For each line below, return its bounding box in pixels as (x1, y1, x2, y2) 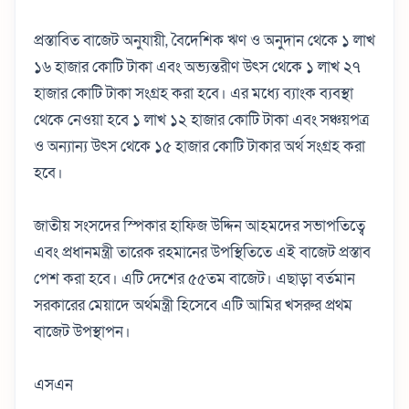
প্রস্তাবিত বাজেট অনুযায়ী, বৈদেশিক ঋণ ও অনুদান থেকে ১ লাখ (34, 29, 375, 51)
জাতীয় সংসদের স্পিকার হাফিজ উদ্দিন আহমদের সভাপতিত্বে (34, 215, 365, 236)
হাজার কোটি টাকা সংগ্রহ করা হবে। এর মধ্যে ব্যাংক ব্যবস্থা (34, 82, 353, 104)
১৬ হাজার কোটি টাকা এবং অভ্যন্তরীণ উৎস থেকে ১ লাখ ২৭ (34, 56, 361, 78)
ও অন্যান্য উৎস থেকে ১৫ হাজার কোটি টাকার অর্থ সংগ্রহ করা (34, 135, 365, 157)
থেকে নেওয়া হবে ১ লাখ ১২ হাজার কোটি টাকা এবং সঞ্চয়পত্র (34, 109, 369, 131)
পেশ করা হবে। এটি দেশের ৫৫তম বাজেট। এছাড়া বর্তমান (34, 267, 355, 289)
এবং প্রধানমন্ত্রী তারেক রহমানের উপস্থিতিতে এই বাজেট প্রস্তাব (34, 241, 371, 263)
